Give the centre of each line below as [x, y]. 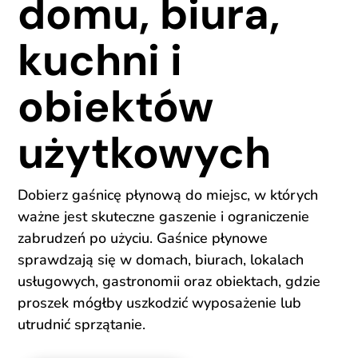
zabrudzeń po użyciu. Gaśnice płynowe [143, 238]
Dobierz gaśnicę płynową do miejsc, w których [168, 195]
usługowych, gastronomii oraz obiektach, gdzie [169, 281]
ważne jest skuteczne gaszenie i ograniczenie [164, 216]
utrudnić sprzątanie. [82, 324]
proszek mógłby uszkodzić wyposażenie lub [160, 302]
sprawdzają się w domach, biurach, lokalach [161, 259]
